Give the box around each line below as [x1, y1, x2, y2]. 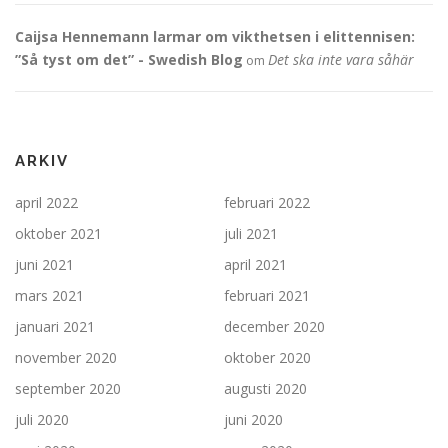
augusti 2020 [224, 379, 307, 399]
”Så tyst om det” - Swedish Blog [15, 50, 243, 70]
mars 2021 [15, 286, 84, 306]
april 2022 [15, 193, 78, 213]
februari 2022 [224, 193, 310, 213]
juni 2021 [15, 255, 74, 275]
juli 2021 [224, 224, 278, 244]
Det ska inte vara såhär [268, 50, 414, 70]
